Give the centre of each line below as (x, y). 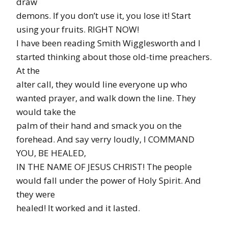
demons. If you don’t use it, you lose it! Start (104, 15)
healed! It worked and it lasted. (78, 208)
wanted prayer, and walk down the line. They (106, 98)
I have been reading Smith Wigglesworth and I (108, 43)
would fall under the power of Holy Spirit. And (109, 180)
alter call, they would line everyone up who (102, 84)
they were (36, 194)
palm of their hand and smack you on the (99, 125)
